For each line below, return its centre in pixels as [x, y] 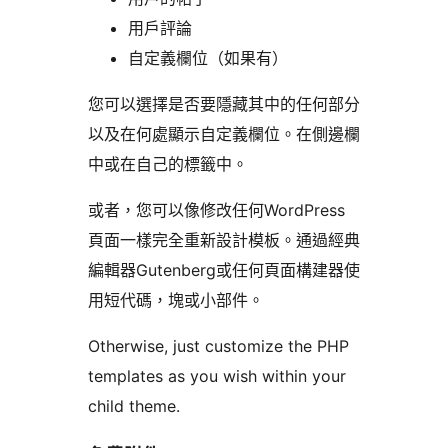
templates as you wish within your [217, 376]
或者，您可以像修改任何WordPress [216, 210]
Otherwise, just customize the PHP [218, 346]
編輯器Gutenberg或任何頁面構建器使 [224, 270]
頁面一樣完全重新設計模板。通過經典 [224, 240]
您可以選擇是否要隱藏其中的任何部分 [224, 104]
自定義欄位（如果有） [208, 58]
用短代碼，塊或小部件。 [176, 300]
